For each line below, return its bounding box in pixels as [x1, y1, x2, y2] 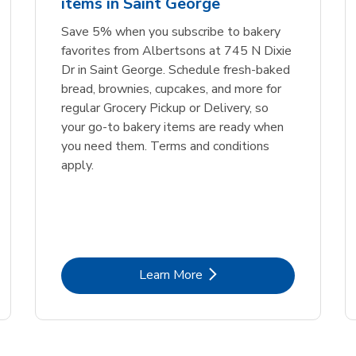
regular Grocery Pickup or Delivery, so [61, 99, 269, 118]
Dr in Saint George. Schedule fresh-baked [61, 61, 290, 79]
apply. [61, 157, 94, 175]
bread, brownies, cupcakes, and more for [61, 80, 281, 99]
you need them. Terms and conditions [61, 137, 269, 156]
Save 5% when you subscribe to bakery [61, 23, 281, 41]
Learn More [138, 266, 203, 284]
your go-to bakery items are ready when [61, 118, 284, 137]
